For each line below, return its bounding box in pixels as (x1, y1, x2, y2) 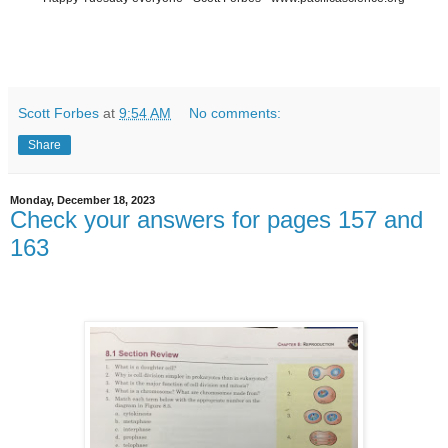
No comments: (189, 104, 282, 121)
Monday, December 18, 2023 (10, 193, 155, 206)
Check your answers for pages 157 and (10, 205, 423, 233)
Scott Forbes (18, 104, 99, 121)
